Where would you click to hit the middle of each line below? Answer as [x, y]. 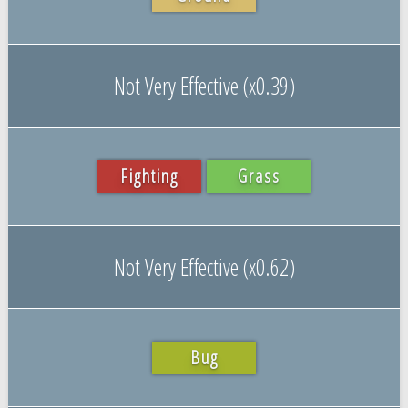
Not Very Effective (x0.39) [204, 85]
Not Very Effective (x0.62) [204, 266]
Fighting [149, 176]
